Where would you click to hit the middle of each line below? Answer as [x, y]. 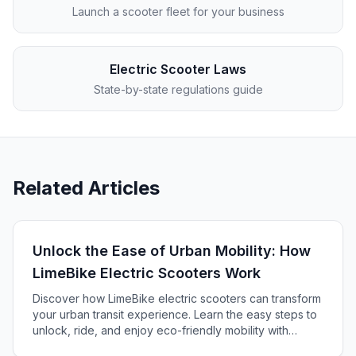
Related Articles [86, 188]
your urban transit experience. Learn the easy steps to [175, 314]
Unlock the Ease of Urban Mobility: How [172, 251]
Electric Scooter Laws [178, 69]
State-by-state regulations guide [178, 89]
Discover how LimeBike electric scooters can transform [177, 298]
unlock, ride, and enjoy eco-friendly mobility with [161, 330]
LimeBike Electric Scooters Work [147, 273]
